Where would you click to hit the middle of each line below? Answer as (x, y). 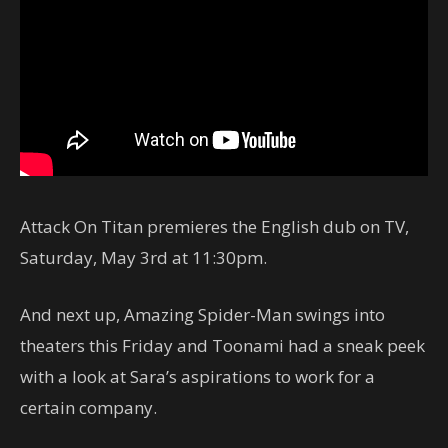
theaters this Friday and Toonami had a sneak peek (222, 345)
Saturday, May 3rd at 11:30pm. (143, 257)
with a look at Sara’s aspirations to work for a (197, 376)
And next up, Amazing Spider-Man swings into (202, 314)
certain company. (88, 407)
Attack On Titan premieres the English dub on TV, (214, 226)
